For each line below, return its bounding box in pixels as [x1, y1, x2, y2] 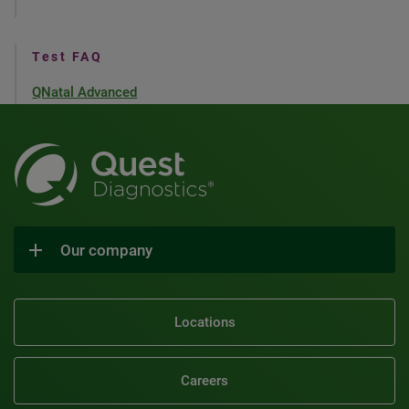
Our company [60, 240, 152, 259]
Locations [173, 314, 236, 330]
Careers [181, 372, 228, 389]
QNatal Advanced [32, 84, 138, 100]
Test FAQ [32, 49, 103, 64]
